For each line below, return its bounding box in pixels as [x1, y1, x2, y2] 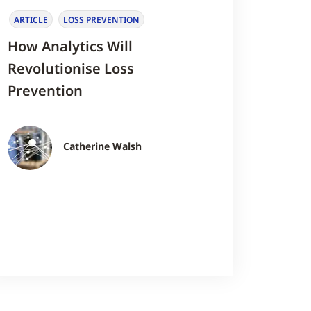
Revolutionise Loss [7, 59, 134, 78]
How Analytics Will [7, 37, 133, 56]
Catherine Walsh [62, 140, 142, 153]
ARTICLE [13, 13, 48, 26]
